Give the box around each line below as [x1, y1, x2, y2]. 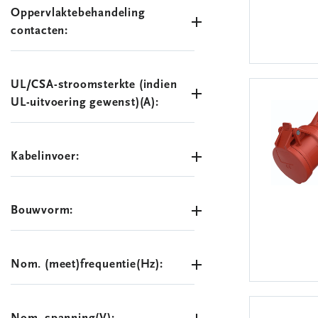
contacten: [11, 25, 69, 37]
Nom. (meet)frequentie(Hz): [11, 258, 163, 270]
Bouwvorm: [11, 204, 74, 216]
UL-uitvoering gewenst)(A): [11, 97, 159, 109]
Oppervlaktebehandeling [11, 7, 146, 19]
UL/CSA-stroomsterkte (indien [11, 79, 177, 91]
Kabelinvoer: [11, 150, 79, 163]
